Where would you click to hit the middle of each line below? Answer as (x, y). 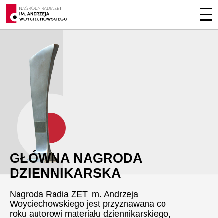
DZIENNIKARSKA (65, 173)
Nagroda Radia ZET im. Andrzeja (74, 194)
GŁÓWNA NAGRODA (76, 158)
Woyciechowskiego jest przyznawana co (88, 204)
